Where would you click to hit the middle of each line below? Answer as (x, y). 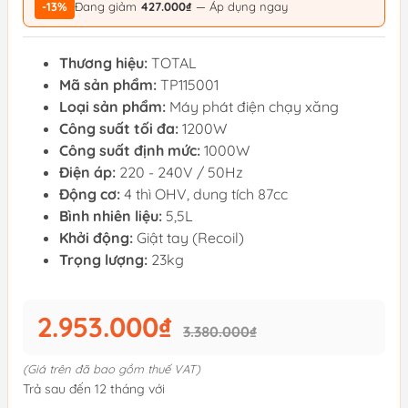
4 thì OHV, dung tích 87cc (204, 194)
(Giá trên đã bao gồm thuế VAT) (112, 369)
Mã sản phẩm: (108, 85)
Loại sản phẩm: (112, 107)
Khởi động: (96, 238)
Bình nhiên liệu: (111, 216)
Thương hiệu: (103, 63)
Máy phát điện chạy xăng (252, 107)
